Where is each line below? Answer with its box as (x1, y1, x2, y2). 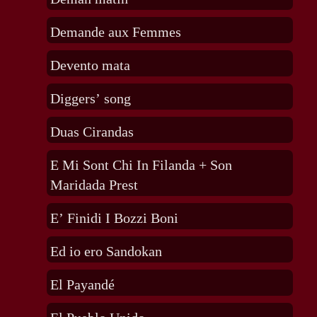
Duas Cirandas (50, 124, 134, 140)
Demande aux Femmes (50, 24, 181, 40)
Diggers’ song (50, 91, 131, 107)
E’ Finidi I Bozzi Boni (50, 210, 178, 226)
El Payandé (50, 277, 115, 293)
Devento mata (50, 57, 130, 74)
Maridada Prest (50, 177, 138, 193)
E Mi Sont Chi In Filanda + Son (50, 157, 232, 173)
